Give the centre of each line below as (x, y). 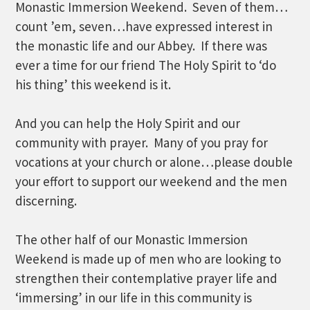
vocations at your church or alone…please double (154, 162)
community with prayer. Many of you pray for (142, 143)
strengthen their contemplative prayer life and (147, 278)
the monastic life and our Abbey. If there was (142, 46)
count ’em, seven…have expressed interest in (144, 26)
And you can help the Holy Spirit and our (128, 123)
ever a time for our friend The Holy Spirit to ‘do (146, 65)
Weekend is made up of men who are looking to (148, 259)
